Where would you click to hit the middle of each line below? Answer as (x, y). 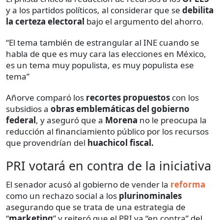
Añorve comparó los (46, 97)
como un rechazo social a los (62, 195)
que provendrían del (46, 142)
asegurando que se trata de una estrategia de (96, 207)
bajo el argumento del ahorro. (144, 21)
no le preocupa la (172, 120)
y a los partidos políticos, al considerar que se (94, 10)
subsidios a (28, 109)
